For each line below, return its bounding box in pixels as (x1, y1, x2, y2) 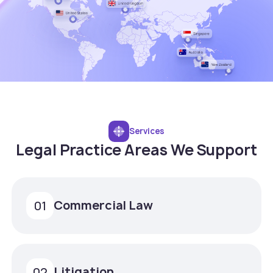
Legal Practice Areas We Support (16, 140, 257, 161)
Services (129, 126, 165, 137)
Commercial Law (54, 197, 154, 214)
